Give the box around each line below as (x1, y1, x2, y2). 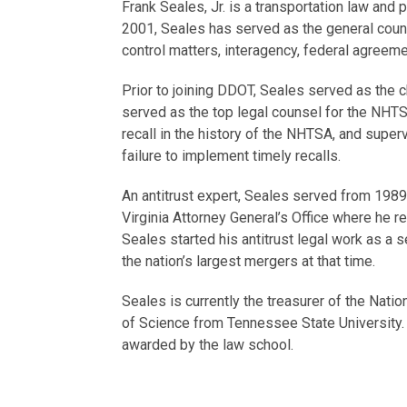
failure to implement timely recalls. (122, 146, 342, 164)
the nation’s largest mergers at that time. (122, 252, 376, 270)
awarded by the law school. (122, 335, 294, 353)
